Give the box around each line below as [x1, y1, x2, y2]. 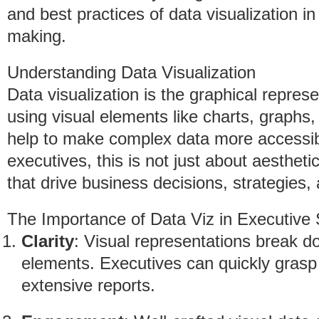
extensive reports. [21, 276, 155, 295]
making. [7, 26, 66, 46]
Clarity [21, 231, 74, 251]
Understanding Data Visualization [7, 63, 256, 82]
